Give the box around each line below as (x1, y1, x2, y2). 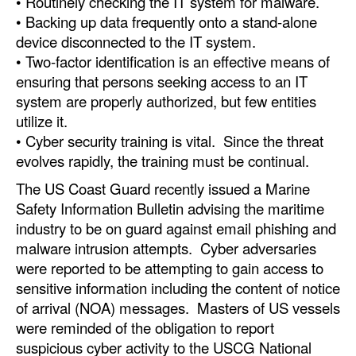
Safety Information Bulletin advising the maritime (16, 197, 324, 219)
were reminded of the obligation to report (16, 316, 274, 338)
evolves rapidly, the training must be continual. (16, 149, 309, 171)
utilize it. (16, 110, 68, 131)
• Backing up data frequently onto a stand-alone (16, 10, 317, 32)
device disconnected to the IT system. (16, 30, 256, 52)
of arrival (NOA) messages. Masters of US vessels (16, 296, 340, 318)
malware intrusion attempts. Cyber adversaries (16, 237, 316, 258)
